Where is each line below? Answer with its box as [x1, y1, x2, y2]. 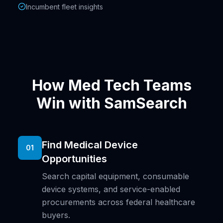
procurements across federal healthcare [42, 197, 195, 207]
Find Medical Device [42, 139, 138, 151]
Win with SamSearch [36, 94, 187, 112]
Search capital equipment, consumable [42, 171, 189, 181]
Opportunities [42, 153, 107, 165]
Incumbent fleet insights [26, 2, 103, 11]
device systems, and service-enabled [42, 184, 180, 194]
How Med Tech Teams [31, 76, 192, 94]
